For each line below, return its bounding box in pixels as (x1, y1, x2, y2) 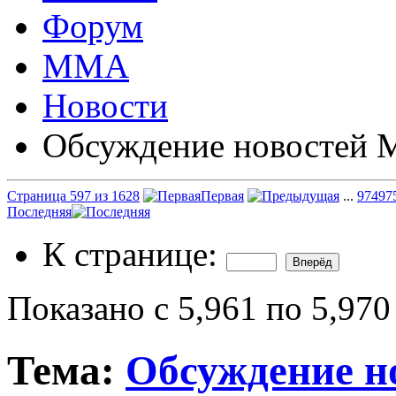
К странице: (42, 234, 226, 273)
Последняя (7, 203, 72, 219)
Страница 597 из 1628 (7, 187, 140, 203)
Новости (42, 86, 168, 125)
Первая (201, 187, 244, 203)
